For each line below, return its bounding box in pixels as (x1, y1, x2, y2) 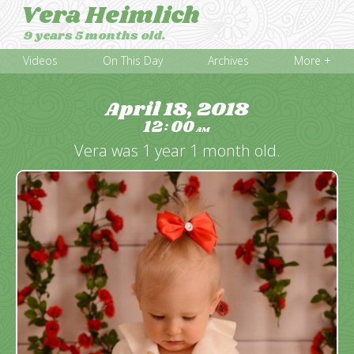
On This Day (102, 53, 163, 69)
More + (294, 53, 332, 69)
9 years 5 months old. (23, 28, 167, 44)
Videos (22, 53, 58, 69)
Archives (208, 53, 250, 69)
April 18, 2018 (105, 94, 249, 124)
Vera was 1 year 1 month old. (73, 139, 281, 161)
